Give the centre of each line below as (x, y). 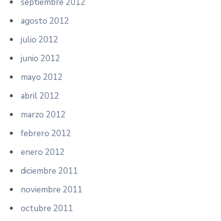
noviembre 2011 (52, 189)
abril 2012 (40, 96)
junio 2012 (40, 58)
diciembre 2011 (49, 171)
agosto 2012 (45, 21)
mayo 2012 (42, 77)
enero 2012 (43, 152)
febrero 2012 (46, 133)
